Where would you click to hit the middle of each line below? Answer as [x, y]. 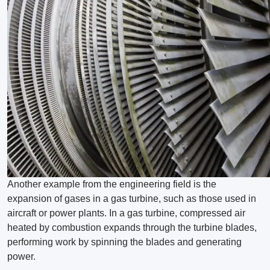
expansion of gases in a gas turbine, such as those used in [132, 199]
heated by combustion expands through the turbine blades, [132, 228]
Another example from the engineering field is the [112, 184]
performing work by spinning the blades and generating [124, 242]
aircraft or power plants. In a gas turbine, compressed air [126, 213]
